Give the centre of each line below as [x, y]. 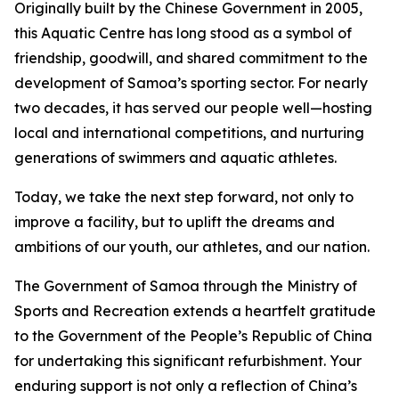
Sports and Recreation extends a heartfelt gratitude [195, 311]
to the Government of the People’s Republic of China [193, 336]
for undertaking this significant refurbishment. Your [188, 361]
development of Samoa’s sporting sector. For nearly [191, 83]
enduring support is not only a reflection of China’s [186, 386]
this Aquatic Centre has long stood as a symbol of [183, 33]
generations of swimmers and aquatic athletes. [175, 158]
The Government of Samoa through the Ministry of [186, 286]
